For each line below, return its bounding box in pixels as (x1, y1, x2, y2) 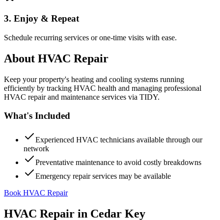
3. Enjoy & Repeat (4, 13, 79, 24)
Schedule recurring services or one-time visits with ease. (4, 33, 177, 42)
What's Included (4, 110, 70, 121)
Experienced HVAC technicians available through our (35, 136, 202, 144)
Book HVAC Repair (4, 189, 68, 197)
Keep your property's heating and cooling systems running (4, 75, 184, 83)
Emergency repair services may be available (35, 172, 171, 180)
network (24, 144, 49, 153)
